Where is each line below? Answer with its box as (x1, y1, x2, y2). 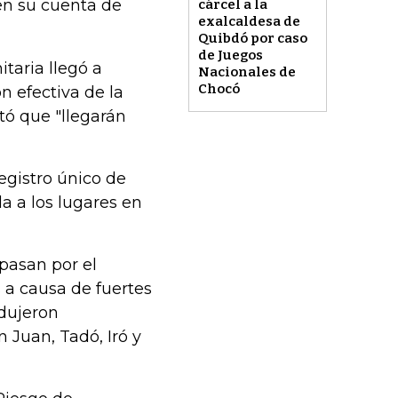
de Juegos (197, 47, 263, 64)
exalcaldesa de (197, 13, 300, 30)
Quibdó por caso (197, 30, 307, 47)
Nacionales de (197, 64, 296, 81)
